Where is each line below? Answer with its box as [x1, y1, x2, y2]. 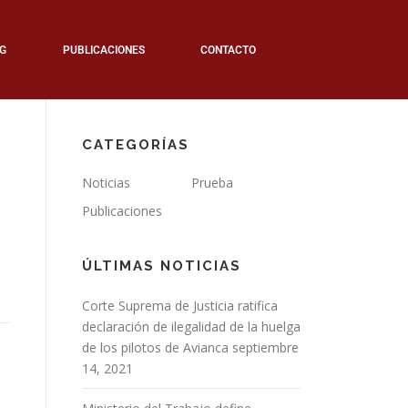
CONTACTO [200, 43, 257, 56]
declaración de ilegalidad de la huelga [82, 318, 301, 335]
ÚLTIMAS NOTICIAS [82, 258, 241, 274]
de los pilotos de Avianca [82, 339, 229, 356]
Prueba [191, 174, 233, 191]
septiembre [232, 339, 299, 356]
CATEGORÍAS [82, 137, 189, 153]
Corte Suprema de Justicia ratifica [82, 297, 278, 314]
